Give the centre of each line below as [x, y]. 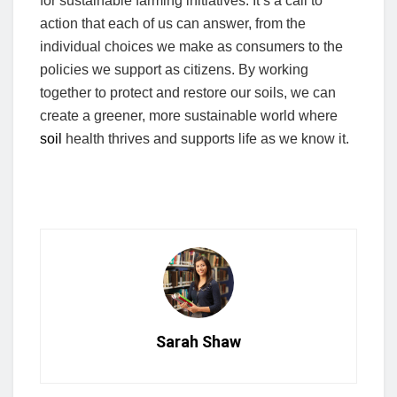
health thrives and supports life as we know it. [206, 139]
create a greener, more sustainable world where [189, 116]
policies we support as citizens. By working [174, 70]
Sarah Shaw [198, 342]
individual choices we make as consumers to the [191, 47]
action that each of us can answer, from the [173, 24]
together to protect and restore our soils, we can [188, 93]
